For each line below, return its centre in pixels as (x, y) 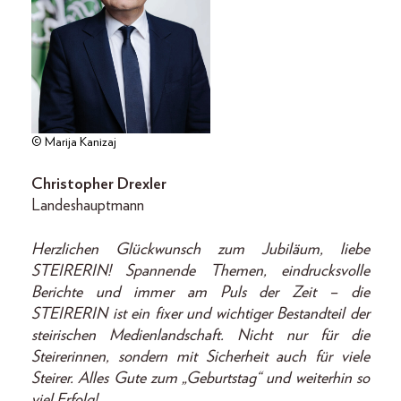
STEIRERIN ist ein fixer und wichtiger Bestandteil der (200, 314)
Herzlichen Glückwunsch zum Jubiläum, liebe (200, 249)
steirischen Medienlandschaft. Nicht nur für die (200, 335)
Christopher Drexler (99, 184)
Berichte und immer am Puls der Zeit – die (200, 292)
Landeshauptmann (88, 205)
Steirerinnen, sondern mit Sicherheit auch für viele (200, 357)
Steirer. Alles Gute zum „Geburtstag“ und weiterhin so (200, 378)
